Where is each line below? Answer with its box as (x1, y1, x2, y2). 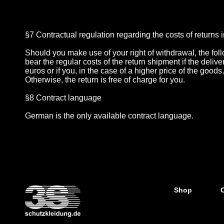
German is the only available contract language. (25, 111, 193, 120)
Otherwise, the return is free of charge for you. (25, 75, 185, 84)
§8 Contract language (25, 93, 101, 102)
